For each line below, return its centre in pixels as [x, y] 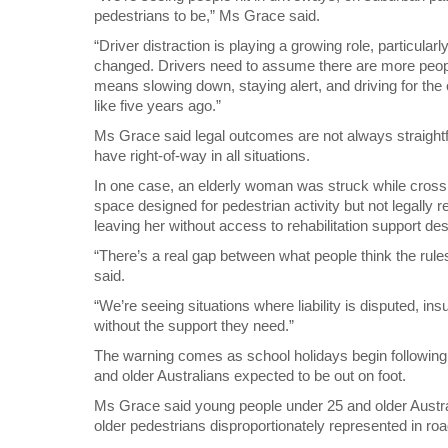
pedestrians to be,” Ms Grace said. [207, 15]
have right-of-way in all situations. [202, 155]
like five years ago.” [157, 105]
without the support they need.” [194, 325]
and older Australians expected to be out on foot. [250, 375]
